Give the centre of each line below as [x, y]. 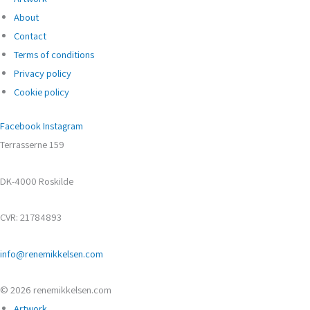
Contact [30, 36]
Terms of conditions [54, 55]
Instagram [63, 126]
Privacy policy [43, 73]
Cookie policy [42, 92]
